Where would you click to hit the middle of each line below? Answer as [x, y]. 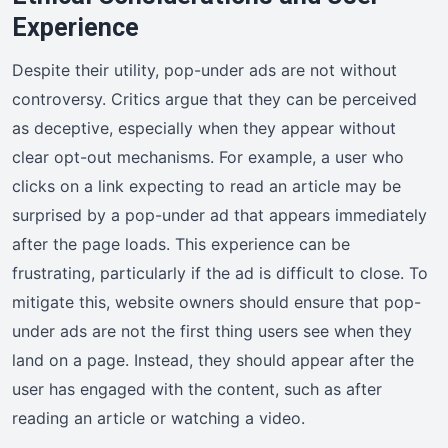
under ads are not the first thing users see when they [212, 330]
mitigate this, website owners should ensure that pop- [216, 301]
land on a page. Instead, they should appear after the [213, 359]
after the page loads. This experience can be [181, 243]
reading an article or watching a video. [158, 417]
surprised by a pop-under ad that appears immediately [219, 214]
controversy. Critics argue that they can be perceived [214, 98]
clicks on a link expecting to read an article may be [206, 185]
